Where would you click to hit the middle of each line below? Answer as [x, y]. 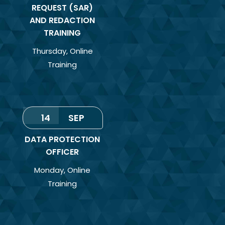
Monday [49, 170]
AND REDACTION [63, 20]
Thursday [49, 51]
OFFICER [63, 152]
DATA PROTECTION [63, 139]
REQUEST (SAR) [63, 8]
